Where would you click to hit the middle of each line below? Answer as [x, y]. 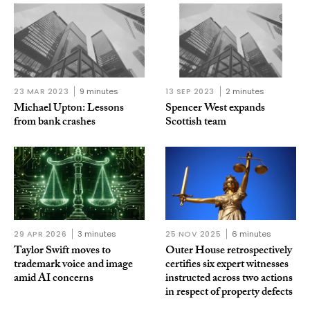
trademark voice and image [73, 266]
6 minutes [252, 234]
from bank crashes [55, 122]
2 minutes [245, 91]
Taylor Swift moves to [62, 252]
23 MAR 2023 [42, 91]
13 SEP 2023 [190, 91]
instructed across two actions [229, 280]
